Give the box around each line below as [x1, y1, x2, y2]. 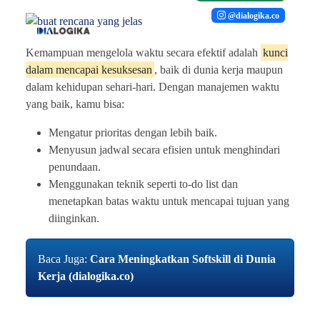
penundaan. [49, 160, 101, 173]
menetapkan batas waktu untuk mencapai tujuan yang [49, 194, 289, 207]
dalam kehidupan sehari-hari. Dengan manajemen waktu [26, 80, 279, 93]
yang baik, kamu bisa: [26, 97, 124, 110]
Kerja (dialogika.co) [38, 269, 134, 282]
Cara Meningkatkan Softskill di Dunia [90, 252, 276, 265]
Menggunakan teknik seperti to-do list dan [49, 177, 238, 190]
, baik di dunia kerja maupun [154, 63, 283, 76]
